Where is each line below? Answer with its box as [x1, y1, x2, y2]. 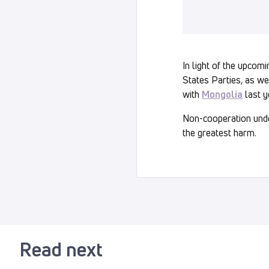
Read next [19, 235, 103, 262]
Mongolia [202, 87, 243, 101]
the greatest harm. [183, 125, 256, 139]
